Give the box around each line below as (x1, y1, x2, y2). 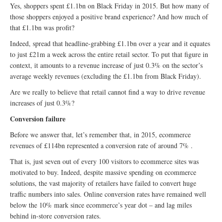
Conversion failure (10, 113, 65, 124)
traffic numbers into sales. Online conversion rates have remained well (10, 189, 206, 199)
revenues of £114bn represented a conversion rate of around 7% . (10, 141, 193, 150)
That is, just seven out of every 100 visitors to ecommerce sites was (10, 157, 199, 166)
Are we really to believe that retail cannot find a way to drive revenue (10, 87, 205, 97)
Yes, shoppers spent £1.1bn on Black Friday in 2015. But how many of (10, 1, 209, 10)
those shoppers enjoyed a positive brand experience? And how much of (10, 12, 208, 21)
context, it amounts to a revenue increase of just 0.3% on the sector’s (10, 60, 203, 70)
